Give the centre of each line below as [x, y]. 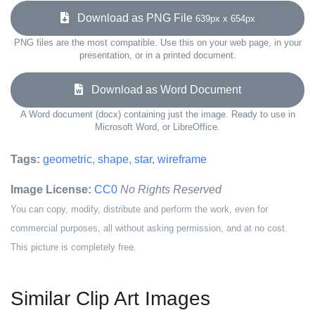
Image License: [51, 189]
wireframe [182, 159]
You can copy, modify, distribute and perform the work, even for [139, 209]
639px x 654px [225, 19]
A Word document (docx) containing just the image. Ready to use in [157, 114]
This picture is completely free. [73, 247]
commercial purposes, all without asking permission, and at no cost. [149, 228]
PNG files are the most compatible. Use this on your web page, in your [157, 43]
